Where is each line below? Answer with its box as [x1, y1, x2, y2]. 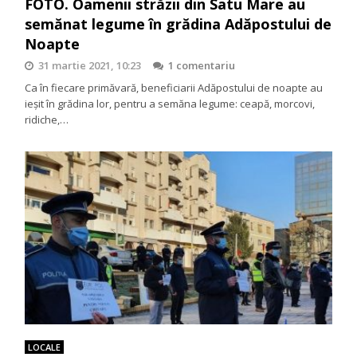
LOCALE [28, 341, 61, 353]
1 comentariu [168, 57, 236, 73]
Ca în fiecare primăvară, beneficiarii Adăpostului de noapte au [25, 80, 324, 95]
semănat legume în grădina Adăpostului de [25, 14, 332, 33]
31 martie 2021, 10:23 [38, 57, 142, 73]
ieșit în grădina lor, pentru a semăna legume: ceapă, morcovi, [25, 96, 316, 111]
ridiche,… [25, 112, 69, 127]
